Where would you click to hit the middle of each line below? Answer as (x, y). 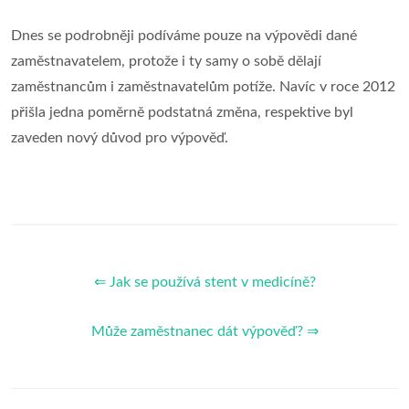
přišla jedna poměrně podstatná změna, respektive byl (182, 112)
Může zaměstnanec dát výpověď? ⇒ (204, 331)
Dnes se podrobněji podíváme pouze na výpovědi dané (184, 36)
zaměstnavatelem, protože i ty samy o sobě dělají (166, 61)
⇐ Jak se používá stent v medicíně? (204, 282)
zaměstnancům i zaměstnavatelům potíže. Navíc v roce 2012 (203, 87)
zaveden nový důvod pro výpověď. (120, 138)
